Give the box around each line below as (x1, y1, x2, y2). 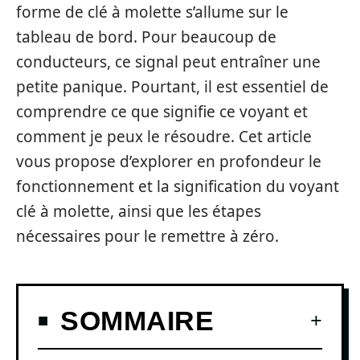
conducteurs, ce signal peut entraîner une (16, 51, 321, 72)
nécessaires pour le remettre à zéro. (16, 226, 279, 247)
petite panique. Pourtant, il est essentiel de (16, 76, 329, 97)
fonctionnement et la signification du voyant (16, 176, 339, 197)
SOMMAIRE (60, 305, 214, 336)
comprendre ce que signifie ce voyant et (16, 101, 308, 122)
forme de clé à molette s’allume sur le (16, 2, 288, 22)
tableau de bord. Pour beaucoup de (16, 27, 276, 47)
